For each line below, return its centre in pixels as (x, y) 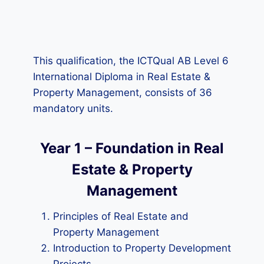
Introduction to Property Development (142, 248)
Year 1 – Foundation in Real (132, 148)
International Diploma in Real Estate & (122, 77)
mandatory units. (73, 108)
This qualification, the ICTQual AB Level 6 (131, 61)
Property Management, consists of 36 (123, 93)
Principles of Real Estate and (121, 216)
